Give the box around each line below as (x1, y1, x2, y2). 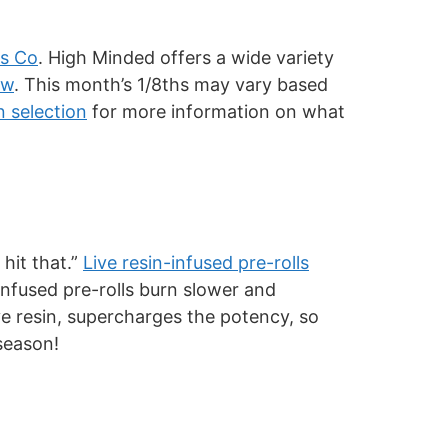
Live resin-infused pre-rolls (83, 252, 309, 274)
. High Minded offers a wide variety (38, 46, 334, 68)
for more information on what (87, 100, 345, 122)
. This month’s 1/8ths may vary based (14, 73, 328, 95)
